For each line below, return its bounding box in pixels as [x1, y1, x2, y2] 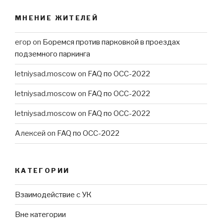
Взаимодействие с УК [15, 190, 92, 199]
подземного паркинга [15, 50, 90, 59]
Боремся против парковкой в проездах [43, 38, 180, 47]
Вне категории [15, 210, 66, 219]
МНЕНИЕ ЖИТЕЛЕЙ [15, 14, 99, 22]
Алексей [15, 129, 46, 138]
